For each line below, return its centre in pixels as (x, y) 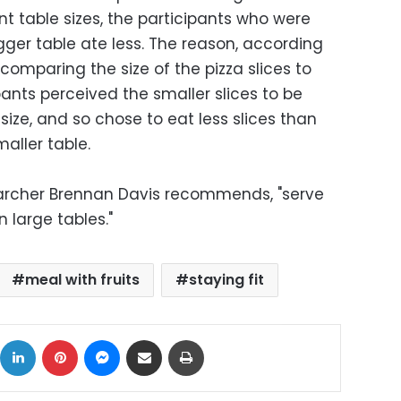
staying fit (227, 280)
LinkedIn (59, 339)
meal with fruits (83, 280)
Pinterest (103, 339)
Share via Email (177, 339)
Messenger (153, 339)
